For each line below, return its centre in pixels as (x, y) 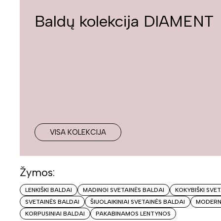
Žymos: (37, 172)
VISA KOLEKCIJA (78, 132)
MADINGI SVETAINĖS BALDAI (124, 190)
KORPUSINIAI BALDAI (55, 213)
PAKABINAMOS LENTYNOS (133, 213)
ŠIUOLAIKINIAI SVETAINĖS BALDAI (138, 202)
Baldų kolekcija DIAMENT (124, 21)
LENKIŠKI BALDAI (49, 190)
